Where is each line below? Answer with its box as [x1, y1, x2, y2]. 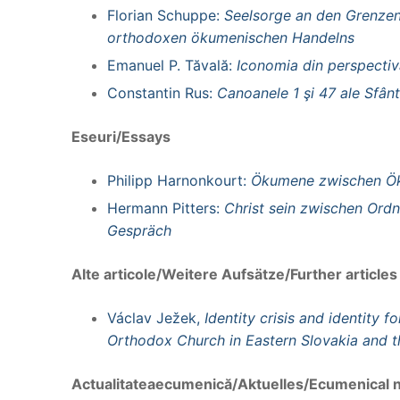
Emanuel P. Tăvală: [107, 55, 237, 74]
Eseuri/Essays [71, 127, 171, 146]
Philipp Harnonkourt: [107, 171, 251, 189]
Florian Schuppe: [107, 5, 224, 24]
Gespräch [107, 221, 171, 239]
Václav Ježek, [107, 308, 204, 327]
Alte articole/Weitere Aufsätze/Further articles [71, 264, 397, 283]
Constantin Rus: [107, 83, 217, 102]
